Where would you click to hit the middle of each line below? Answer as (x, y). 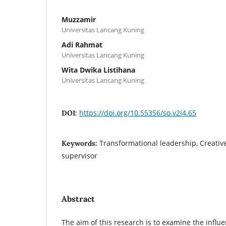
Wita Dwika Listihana (98, 70)
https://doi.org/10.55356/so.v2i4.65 (138, 112)
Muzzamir (79, 19)
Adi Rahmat (82, 44)
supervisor (79, 155)
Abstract (78, 199)
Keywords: (80, 143)
